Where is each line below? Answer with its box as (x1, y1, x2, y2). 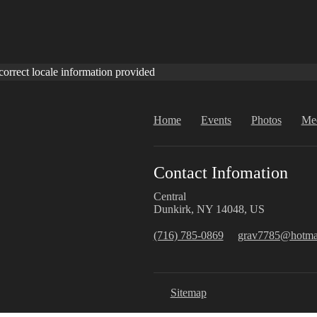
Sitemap (170, 286, 207, 299)
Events (200, 114, 231, 126)
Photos (250, 114, 282, 126)
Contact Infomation (153, 163, 288, 182)
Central (153, 190, 186, 202)
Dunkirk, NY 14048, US (153, 202, 265, 215)
